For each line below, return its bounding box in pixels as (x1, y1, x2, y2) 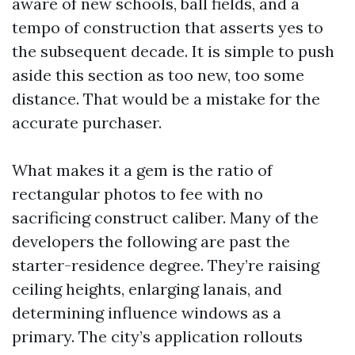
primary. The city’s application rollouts (12, 326, 303, 346)
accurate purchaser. (12, 113, 162, 132)
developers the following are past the (12, 231, 290, 251)
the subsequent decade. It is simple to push (12, 41, 334, 61)
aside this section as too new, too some (12, 65, 304, 85)
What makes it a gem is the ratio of (12, 160, 273, 180)
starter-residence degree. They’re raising (12, 255, 319, 275)
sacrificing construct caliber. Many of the (12, 208, 319, 227)
